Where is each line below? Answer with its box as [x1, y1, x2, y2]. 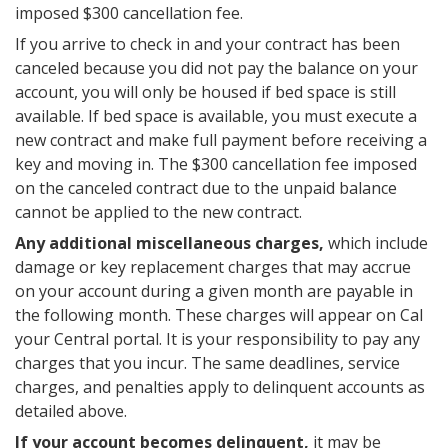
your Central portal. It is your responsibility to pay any [15, 328, 420, 350]
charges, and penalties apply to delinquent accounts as [15, 376, 425, 398]
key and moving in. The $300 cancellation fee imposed [15, 153, 417, 175]
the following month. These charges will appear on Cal [15, 304, 423, 326]
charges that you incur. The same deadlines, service [15, 352, 400, 374]
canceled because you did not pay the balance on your [15, 57, 418, 79]
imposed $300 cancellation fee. [15, 2, 243, 24]
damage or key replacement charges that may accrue [15, 256, 411, 278]
